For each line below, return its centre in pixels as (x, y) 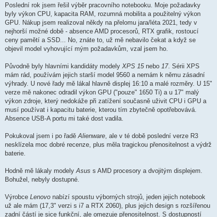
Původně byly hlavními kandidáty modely (63, 66)
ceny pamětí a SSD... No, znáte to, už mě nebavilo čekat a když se (100, 40)
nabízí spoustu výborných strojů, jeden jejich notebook (128, 197)
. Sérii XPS (184, 66)
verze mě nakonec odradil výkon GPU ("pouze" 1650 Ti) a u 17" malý (102, 93)
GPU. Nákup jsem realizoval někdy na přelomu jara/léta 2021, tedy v (101, 23)
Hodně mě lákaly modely (40, 171)
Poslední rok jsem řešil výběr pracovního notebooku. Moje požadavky (103, 5)
